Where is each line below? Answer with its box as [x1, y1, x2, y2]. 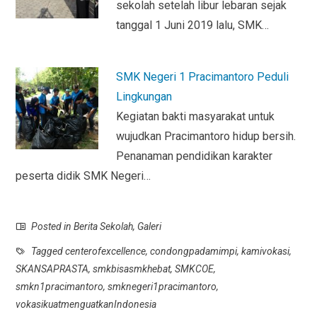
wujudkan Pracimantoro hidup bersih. [115, 129, 296, 144]
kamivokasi [241, 246, 290, 258]
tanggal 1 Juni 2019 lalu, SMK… [115, 18, 269, 33]
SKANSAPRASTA [16, 263, 89, 275]
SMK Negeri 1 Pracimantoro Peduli [115, 70, 289, 84]
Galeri [137, 221, 162, 233]
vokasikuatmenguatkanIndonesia [16, 299, 157, 311]
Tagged [29, 246, 66, 258]
